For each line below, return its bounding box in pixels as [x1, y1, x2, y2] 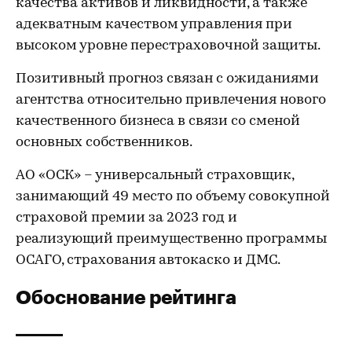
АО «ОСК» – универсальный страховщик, [16, 168, 294, 183]
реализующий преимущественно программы [16, 232, 327, 247]
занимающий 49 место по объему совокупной [16, 189, 330, 204]
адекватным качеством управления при [16, 17, 292, 32]
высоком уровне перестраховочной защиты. [16, 38, 321, 53]
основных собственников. [16, 135, 192, 150]
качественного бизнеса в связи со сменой [16, 114, 300, 129]
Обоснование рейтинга [16, 285, 236, 308]
